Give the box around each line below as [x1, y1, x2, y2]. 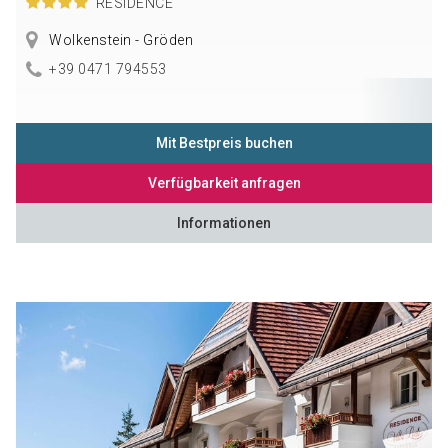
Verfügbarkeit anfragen [147, 175, 301, 192]
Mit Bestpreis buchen [155, 135, 293, 152]
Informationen [177, 215, 271, 232]
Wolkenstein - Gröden [45, 32, 194, 49]
